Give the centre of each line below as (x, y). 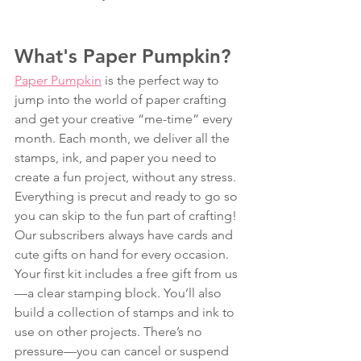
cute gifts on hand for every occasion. (123, 255)
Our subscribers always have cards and (125, 235)
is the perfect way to (162, 81)
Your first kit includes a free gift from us (126, 274)
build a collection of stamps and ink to (126, 313)
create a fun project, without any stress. (127, 177)
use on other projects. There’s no (110, 332)
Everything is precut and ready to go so (128, 197)
